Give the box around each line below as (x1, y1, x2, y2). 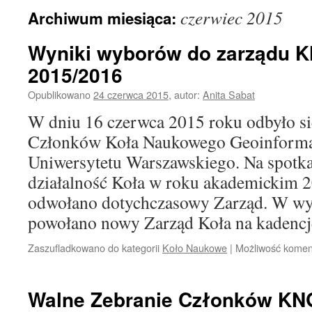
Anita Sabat (203, 87, 255, 102)
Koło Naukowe (162, 240, 227, 255)
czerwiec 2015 (180, 6, 283, 29)
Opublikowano (28, 87, 91, 102)
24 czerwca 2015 (93, 87, 169, 102)
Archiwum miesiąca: (28, 7, 180, 29)
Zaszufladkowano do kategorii (28, 240, 159, 255)
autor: (174, 87, 200, 102)
